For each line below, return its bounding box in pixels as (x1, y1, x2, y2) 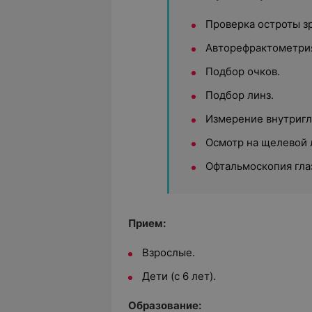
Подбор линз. (205, 88, 274, 102)
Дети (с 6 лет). (142, 270, 216, 283)
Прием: (128, 217, 166, 230)
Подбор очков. (205, 65, 280, 78)
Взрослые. (142, 246, 195, 259)
